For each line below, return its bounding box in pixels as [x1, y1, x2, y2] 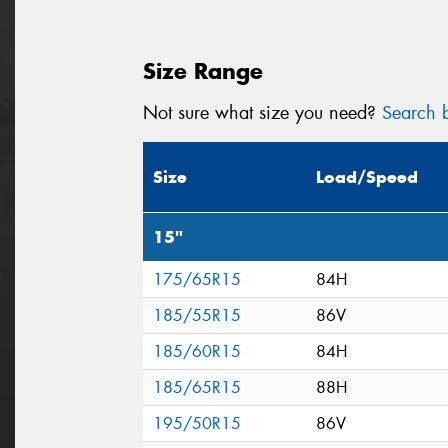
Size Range [143, 56, 263, 85]
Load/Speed [316, 166, 418, 189]
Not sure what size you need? [143, 101, 382, 126]
